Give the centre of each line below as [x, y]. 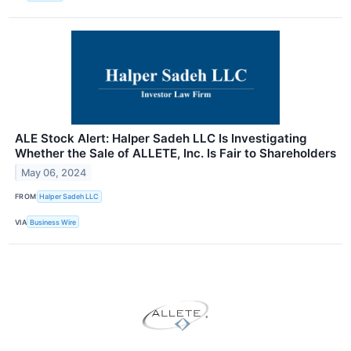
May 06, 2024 [54, 172]
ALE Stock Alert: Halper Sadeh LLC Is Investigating [161, 138]
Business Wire [53, 222]
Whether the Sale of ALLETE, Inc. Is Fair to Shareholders [175, 153]
